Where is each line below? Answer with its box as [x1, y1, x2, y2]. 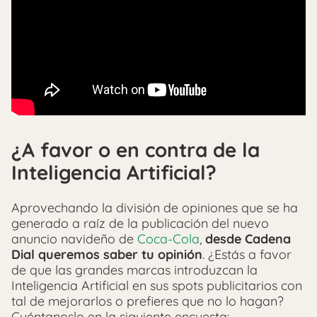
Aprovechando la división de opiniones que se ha [11, 200, 298, 217]
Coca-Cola [137, 231, 200, 248]
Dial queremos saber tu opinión [11, 246, 202, 263]
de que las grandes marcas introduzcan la [11, 262, 258, 279]
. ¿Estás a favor [202, 246, 292, 263]
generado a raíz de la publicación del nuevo [11, 215, 269, 232]
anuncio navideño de [11, 231, 137, 248]
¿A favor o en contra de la [11, 137, 260, 163]
